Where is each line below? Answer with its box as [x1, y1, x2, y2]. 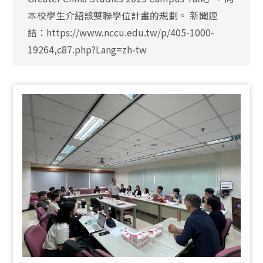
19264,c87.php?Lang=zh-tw [28, 42, 147, 56]
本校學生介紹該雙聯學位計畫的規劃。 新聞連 [28, 8, 218, 22]
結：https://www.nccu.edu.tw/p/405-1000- [28, 25, 215, 39]
